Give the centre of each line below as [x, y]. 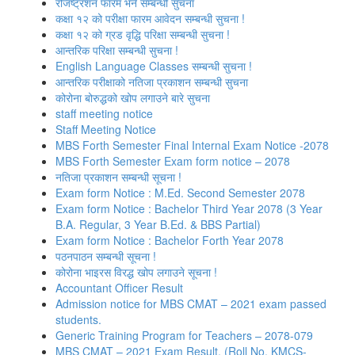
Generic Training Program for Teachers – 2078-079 [184, 335]
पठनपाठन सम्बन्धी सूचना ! [106, 256]
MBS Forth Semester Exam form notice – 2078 [173, 161]
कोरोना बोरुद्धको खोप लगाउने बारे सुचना [133, 97]
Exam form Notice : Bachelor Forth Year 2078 [170, 240]
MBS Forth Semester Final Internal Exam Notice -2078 [192, 145]
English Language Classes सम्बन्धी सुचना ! [154, 66]
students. [78, 319]
